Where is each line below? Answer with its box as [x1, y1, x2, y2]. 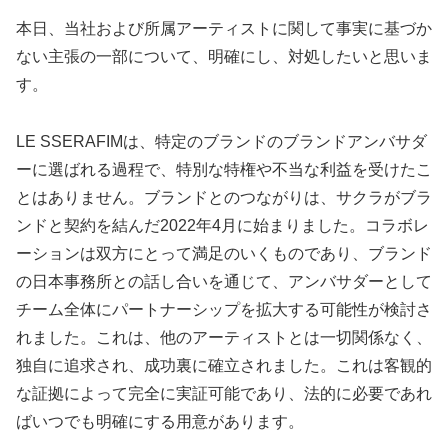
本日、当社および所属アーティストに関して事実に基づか [16, 20, 432, 38]
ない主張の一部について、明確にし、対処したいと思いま [16, 48, 432, 66]
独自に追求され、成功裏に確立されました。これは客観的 [16, 357, 432, 375]
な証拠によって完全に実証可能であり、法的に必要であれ [16, 385, 432, 403]
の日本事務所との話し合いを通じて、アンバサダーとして [16, 273, 432, 291]
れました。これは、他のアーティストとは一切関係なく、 [16, 329, 432, 347]
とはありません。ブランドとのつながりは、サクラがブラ [16, 189, 432, 207]
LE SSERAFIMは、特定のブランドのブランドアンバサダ [16, 133, 427, 151]
